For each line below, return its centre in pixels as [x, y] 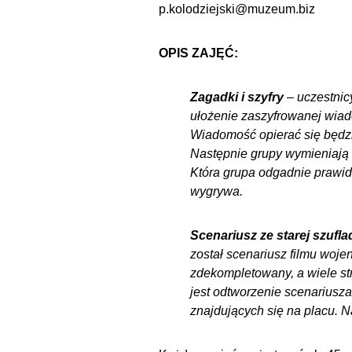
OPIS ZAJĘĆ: [198, 53]
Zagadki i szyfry [237, 97]
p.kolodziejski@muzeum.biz [237, 9]
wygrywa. [216, 192]
